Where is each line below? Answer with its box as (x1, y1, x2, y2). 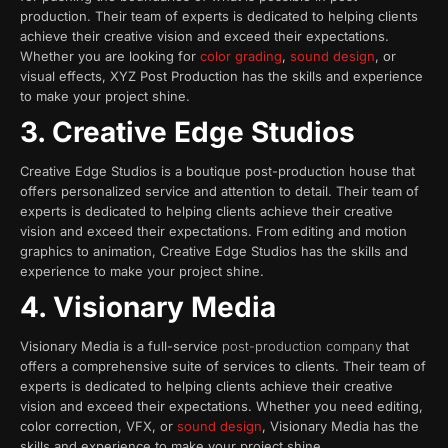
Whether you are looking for (20, 47, 200, 64)
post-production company (222, 338, 382, 355)
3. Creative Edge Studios (20, 115, 362, 150)
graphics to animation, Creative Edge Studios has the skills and (20, 243, 408, 260)
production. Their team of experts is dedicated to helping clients (20, 7, 418, 24)
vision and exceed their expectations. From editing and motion (20, 223, 407, 240)
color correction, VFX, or (20, 418, 177, 435)
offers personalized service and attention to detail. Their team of (20, 183, 419, 200)
